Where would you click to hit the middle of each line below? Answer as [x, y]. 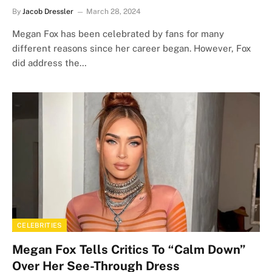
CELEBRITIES [39, 225]
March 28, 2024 [114, 12]
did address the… [49, 63]
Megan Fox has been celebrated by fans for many [118, 34]
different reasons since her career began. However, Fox [131, 48]
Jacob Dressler [48, 12]
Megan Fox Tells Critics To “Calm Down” [129, 249]
